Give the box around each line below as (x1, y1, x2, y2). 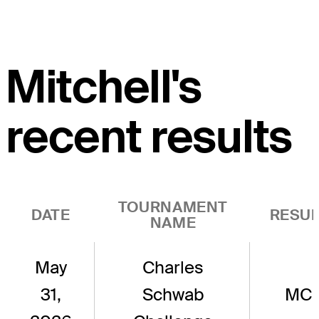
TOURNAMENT (117, 197, 229, 217)
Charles (142, 256, 204, 279)
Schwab (142, 283, 204, 306)
